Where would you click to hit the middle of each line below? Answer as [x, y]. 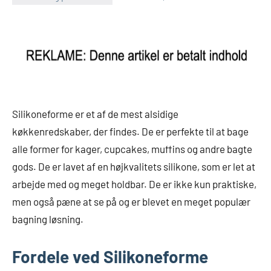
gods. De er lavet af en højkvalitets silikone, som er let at [134, 167]
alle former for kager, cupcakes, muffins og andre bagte [132, 149]
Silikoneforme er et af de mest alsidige [95, 114]
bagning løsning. [48, 219]
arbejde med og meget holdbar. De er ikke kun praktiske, [134, 184]
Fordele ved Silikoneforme [110, 257]
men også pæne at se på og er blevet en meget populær [131, 202]
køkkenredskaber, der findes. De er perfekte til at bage [130, 132]
